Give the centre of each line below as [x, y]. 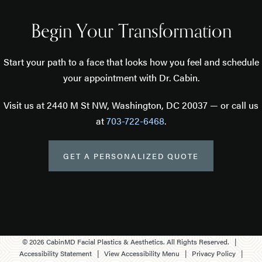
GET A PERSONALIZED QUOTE [131, 156]
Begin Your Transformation [131, 32]
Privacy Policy [214, 254]
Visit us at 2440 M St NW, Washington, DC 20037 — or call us [131, 105]
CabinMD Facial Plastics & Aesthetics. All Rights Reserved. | [142, 242]
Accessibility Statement [56, 254]
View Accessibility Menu [142, 254]
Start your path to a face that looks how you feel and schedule [131, 62]
